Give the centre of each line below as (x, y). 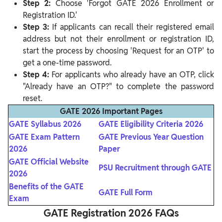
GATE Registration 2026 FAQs (111, 213)
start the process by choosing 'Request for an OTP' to (118, 51)
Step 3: (38, 27)
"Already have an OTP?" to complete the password (118, 87)
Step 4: (37, 75)
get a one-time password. (67, 63)
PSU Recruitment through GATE (155, 168)
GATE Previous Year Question (151, 137)
